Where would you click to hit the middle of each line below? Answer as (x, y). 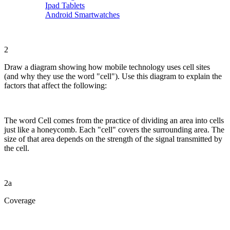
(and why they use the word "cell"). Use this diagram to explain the (113, 76)
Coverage (20, 200)
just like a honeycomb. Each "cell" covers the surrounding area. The (114, 129)
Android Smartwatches (82, 14)
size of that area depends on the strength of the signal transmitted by (113, 139)
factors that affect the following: (55, 85)
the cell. (17, 148)
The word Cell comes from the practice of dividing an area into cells (114, 120)
